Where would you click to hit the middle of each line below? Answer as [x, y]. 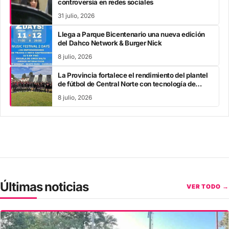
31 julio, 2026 [76, 16]
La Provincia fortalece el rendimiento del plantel [133, 75]
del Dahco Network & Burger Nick [110, 43]
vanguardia [76, 92]
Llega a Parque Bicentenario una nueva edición [132, 34]
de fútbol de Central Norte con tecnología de [127, 84]
